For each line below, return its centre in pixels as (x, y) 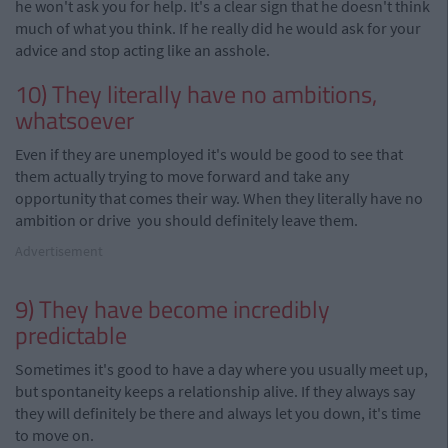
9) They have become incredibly (172, 309)
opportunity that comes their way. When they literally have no (219, 198)
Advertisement (59, 251)
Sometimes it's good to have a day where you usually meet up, (221, 369)
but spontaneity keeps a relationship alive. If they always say (215, 391)
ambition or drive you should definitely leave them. (186, 220)
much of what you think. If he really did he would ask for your (218, 28)
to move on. (54, 435)
